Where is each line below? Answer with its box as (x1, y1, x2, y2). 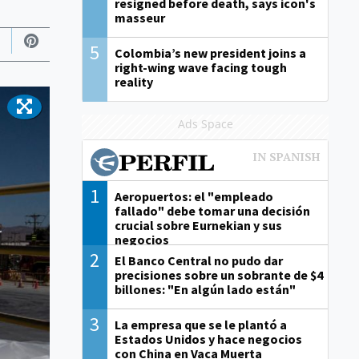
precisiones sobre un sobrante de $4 (114, 267, 323, 284)
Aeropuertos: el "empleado (114, 188, 273, 205)
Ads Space (177, 116, 233, 132)
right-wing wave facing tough (114, 59, 287, 76)
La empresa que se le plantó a (114, 317, 287, 333)
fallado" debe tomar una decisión (114, 203, 310, 220)
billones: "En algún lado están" (114, 281, 296, 298)
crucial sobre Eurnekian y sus (114, 217, 282, 234)
